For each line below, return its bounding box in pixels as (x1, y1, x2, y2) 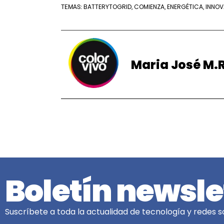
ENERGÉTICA (167, 2, 203, 11)
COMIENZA (134, 2, 164, 11)
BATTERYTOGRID (83, 2, 131, 11)
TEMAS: (61, 3, 83, 11)
